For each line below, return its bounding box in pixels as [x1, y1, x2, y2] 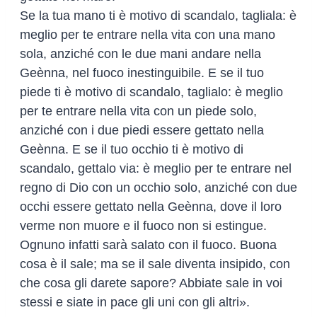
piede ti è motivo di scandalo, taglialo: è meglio [20, 84, 283, 99]
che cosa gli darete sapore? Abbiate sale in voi [20, 275, 282, 290]
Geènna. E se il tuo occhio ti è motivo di [20, 142, 243, 156]
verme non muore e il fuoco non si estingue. [20, 218, 267, 233]
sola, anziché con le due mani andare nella [20, 46, 261, 61]
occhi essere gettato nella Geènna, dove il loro [20, 199, 282, 214]
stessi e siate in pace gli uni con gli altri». [20, 294, 250, 309]
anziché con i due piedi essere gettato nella [20, 122, 264, 137]
